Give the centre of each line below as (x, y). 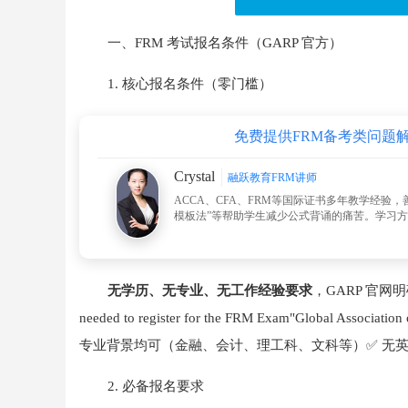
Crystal (194, 177)
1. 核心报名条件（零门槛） (189, 84)
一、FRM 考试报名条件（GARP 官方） (224, 43)
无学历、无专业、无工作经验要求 (209, 291)
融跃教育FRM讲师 (272, 178)
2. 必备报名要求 (155, 386)
